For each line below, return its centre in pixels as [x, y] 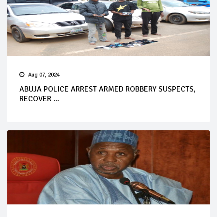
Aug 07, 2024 [44, 75]
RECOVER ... [39, 99]
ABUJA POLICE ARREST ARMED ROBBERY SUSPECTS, [108, 89]
